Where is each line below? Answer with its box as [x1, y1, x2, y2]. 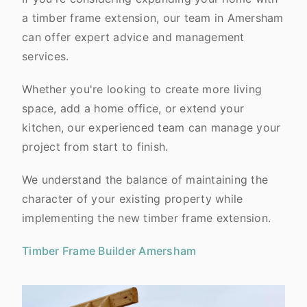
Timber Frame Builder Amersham [22, 244, 197, 258]
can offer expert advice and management [22, 30, 245, 44]
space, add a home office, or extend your [22, 101, 244, 115]
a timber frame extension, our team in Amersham [22, 11, 284, 25]
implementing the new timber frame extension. [22, 211, 271, 225]
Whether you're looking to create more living [22, 82, 262, 96]
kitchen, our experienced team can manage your [22, 121, 281, 134]
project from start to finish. [22, 140, 169, 153]
